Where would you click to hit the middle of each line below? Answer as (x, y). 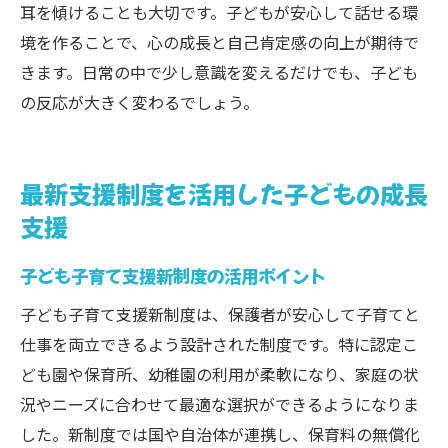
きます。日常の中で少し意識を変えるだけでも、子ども (219, 72)
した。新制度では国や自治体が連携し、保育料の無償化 (220, 434)
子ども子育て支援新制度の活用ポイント (173, 275)
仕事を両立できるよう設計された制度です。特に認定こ (219, 344)
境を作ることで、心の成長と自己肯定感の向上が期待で (219, 42)
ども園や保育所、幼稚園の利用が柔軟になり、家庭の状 (219, 374)
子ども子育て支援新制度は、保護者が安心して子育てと (220, 314)
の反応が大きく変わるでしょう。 (139, 102)
